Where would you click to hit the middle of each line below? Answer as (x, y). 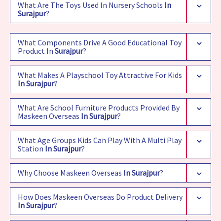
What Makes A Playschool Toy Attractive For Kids (100, 75)
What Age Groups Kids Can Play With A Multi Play (100, 140)
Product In (36, 51)
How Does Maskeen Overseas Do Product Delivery (100, 197)
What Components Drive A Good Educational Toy (100, 43)
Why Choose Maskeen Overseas (71, 173)
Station (31, 149)
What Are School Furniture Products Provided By (99, 108)
